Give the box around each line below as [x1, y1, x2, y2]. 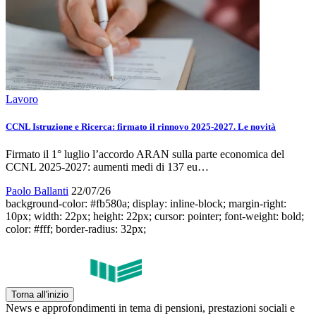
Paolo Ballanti [6, 184, 68, 197]
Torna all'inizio [11, 288, 68, 300]
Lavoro [6, 92, 38, 105]
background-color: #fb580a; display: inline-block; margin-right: [6, 197, 286, 209]
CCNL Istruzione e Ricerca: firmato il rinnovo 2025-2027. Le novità [6, 121, 276, 132]
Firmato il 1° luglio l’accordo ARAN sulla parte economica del [6, 147, 284, 160]
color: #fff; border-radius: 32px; [6, 222, 146, 235]
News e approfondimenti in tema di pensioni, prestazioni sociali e [6, 301, 295, 314]
